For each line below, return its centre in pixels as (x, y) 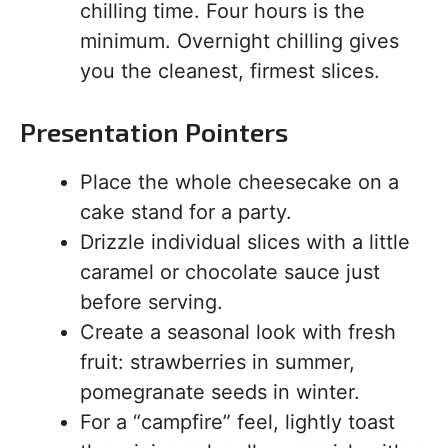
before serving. (151, 302)
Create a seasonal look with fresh (238, 332)
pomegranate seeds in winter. (220, 392)
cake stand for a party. (186, 212)
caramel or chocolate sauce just (230, 272)
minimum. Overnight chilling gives (239, 41)
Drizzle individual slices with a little (245, 242)
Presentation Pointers (154, 131)
